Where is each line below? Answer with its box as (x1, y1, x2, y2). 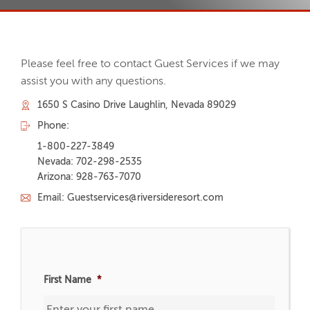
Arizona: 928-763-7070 (37, 172, 141, 183)
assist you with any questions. (21, 76, 166, 88)
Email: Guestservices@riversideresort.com (37, 193, 224, 203)
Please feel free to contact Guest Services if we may (21, 59, 280, 71)
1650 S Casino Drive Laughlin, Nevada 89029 (37, 100, 236, 111)
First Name (44, 275, 91, 286)
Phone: (37, 121, 69, 131)
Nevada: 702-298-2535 (37, 157, 142, 167)
